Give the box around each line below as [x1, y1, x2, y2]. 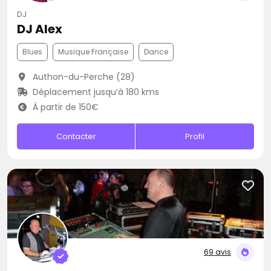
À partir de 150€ [30, 101, 99, 113]
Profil [185, 131, 205, 142]
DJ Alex [17, 21, 62, 38]
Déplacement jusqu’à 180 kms [30, 86, 159, 98]
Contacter [56, 131, 96, 142]
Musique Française [58, 47, 128, 57]
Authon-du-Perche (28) [30, 71, 135, 83]
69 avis [204, 247, 231, 257]
